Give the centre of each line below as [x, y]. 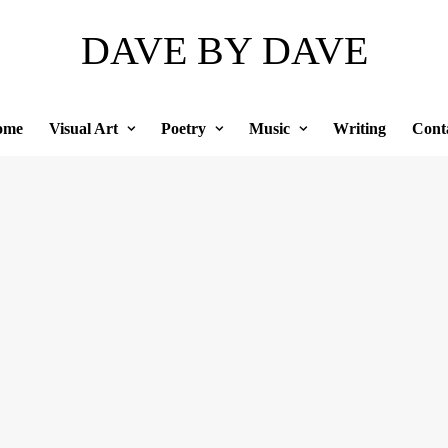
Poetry [183, 128]
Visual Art [83, 128]
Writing [359, 128]
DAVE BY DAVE [224, 50]
